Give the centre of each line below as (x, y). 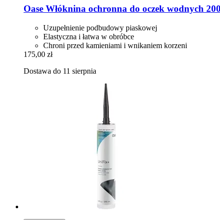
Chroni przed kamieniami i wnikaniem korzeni (115, 45)
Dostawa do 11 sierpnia (60, 71)
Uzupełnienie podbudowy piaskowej (100, 27)
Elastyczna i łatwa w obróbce (89, 36)
